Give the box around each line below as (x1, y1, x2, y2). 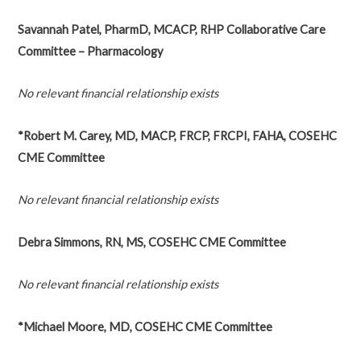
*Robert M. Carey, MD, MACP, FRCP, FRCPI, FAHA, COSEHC (17, 128, 337, 143)
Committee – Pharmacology (17, 44, 163, 58)
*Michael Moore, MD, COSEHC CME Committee (17, 320, 272, 334)
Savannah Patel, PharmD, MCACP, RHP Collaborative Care (17, 22, 326, 36)
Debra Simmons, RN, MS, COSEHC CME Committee (17, 234, 286, 249)
